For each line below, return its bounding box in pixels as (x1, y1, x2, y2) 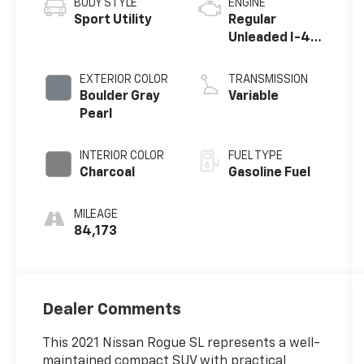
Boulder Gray (80, 90, 161, 104)
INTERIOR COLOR (80, 150, 165, 162)
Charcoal (80, 167, 136, 180)
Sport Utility (74, 14, 153, 28)
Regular (227, 14, 276, 28)
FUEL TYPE (227, 150, 283, 162)
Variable (227, 90, 279, 104)
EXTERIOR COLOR (80, 74, 169, 86)
